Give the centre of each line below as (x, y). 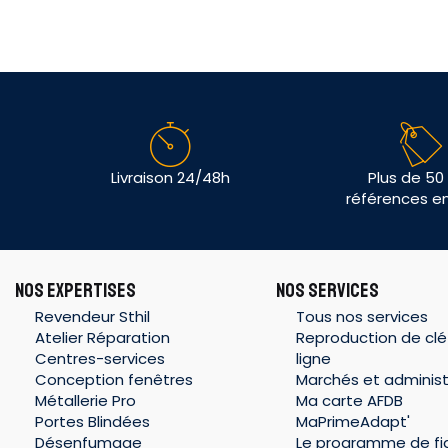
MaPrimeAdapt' (353, 421)
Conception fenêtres (114, 379)
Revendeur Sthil (92, 316)
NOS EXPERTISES (75, 291)
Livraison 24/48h (170, 178)
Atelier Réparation (102, 337)
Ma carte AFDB (350, 400)
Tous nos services (362, 316)
